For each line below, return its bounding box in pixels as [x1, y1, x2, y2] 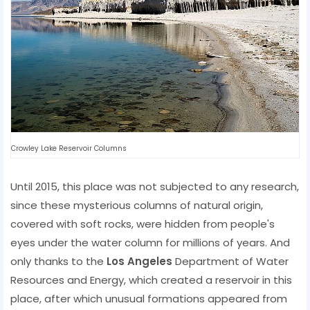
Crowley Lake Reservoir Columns [11, 143, 127, 154]
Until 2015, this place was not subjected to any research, [10, 179, 299, 194]
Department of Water [172, 253, 289, 268]
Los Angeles [107, 253, 172, 268]
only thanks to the [10, 253, 107, 268]
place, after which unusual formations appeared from [10, 291, 287, 306]
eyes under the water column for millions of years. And [10, 235, 290, 250]
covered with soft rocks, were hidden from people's [10, 216, 275, 231]
